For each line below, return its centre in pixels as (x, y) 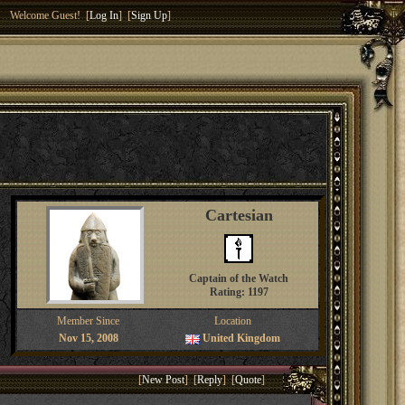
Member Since (89, 321)
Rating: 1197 (239, 292)
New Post (163, 380)
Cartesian (239, 215)
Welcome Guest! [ (50, 15)
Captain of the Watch (239, 278)
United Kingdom (241, 338)
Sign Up (149, 15)
